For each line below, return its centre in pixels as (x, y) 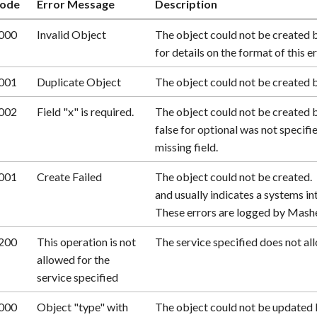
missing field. (187, 147)
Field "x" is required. (86, 111)
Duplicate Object (79, 82)
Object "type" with (83, 307)
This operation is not (87, 242)
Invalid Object (72, 34)
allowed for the (74, 259)
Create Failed (70, 177)
